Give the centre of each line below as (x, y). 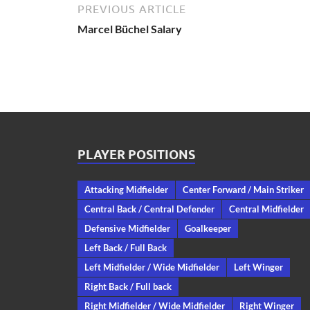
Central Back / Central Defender (149, 209)
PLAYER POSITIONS (136, 154)
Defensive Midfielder (127, 228)
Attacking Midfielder (126, 189)
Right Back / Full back (128, 286)
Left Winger (258, 267)
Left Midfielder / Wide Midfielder (152, 267)
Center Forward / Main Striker (243, 189)
